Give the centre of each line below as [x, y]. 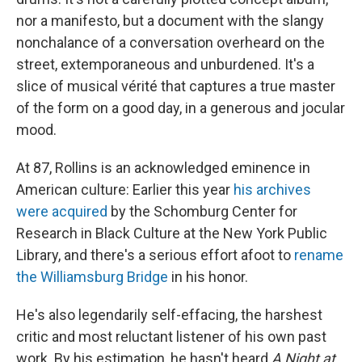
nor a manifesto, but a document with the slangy [170, 21]
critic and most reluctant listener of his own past [171, 337]
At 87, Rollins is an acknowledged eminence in [163, 168]
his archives [272, 190]
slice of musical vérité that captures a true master [176, 86]
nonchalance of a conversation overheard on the [170, 43]
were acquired [62, 212]
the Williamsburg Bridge [92, 277]
